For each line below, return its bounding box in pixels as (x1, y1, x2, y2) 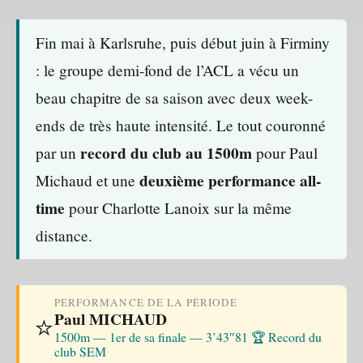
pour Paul (252, 142, 318, 163)
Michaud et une (36, 169, 139, 190)
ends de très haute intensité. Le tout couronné (36, 114, 326, 135)
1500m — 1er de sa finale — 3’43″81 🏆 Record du (54, 327, 322, 345)
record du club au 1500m (80, 140, 252, 164)
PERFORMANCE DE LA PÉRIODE (54, 294, 238, 310)
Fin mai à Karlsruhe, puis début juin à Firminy (36, 32, 330, 53)
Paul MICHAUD (54, 306, 167, 331)
